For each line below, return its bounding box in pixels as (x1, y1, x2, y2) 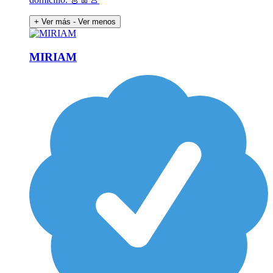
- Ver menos (73, 16, 116, 26)
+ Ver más (34, 16, 71, 26)
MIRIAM (29, 50, 77, 63)
